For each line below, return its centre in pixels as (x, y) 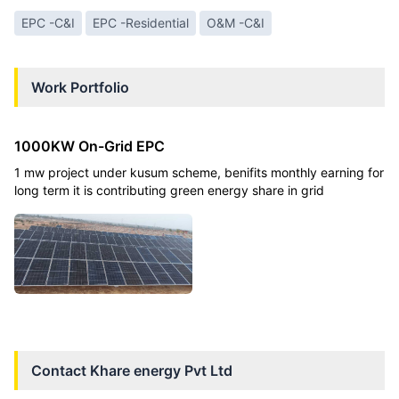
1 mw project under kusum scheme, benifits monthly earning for (199, 173)
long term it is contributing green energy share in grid (169, 191)
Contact (61, 370)
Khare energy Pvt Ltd (161, 370)
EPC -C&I (48, 23)
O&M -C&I (236, 23)
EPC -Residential (141, 23)
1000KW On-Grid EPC (90, 147)
